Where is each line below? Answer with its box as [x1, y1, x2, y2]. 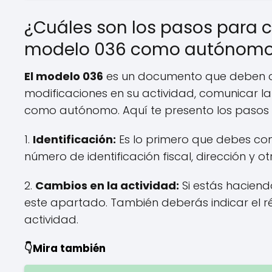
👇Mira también [24, 241, 106, 256]
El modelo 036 [24, 69, 103, 84]
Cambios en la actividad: [35, 178, 179, 193]
